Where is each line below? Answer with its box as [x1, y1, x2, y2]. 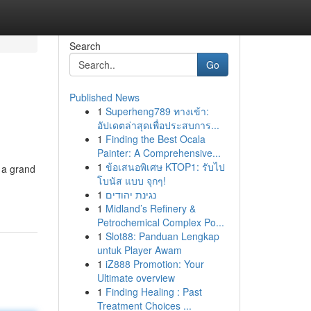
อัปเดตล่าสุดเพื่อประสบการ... [96, 118, 219, 132]
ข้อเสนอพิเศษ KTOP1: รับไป [105, 160, 225, 174]
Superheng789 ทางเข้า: [105, 104, 209, 118]
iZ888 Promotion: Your [105, 257, 204, 271]
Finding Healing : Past [105, 285, 202, 299]
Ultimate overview [96, 271, 175, 285]
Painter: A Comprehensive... [96, 146, 221, 160]
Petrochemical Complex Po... [96, 215, 224, 229]
